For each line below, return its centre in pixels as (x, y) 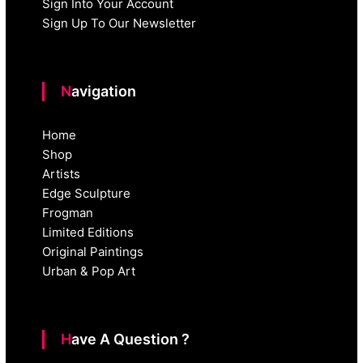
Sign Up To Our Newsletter (120, 23)
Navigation (104, 92)
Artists (62, 174)
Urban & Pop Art (89, 271)
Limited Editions (88, 233)
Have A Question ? (131, 340)
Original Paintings (93, 252)
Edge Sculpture (87, 194)
